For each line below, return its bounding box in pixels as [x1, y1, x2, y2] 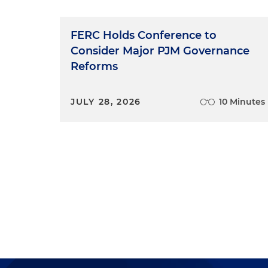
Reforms [71, 60, 118, 73]
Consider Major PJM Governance [71, 44, 249, 57]
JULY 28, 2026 [71, 96, 142, 107]
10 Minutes [219, 96, 266, 107]
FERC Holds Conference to [71, 29, 217, 42]
